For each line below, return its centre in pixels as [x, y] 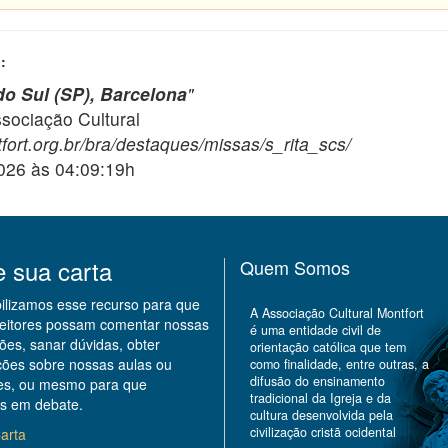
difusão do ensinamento [317, 381]
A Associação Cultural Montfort [337, 313]
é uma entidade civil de [315, 330]
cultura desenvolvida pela [321, 415]
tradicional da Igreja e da [320, 398]
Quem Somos [295, 267]
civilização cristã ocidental [323, 432]
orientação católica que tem [328, 347]
